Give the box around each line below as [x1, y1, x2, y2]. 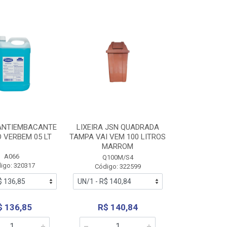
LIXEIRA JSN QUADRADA [76, 123, 159, 132]
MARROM [102, 142, 134, 151]
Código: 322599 [94, 163, 141, 170]
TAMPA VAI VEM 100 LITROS [69, 132, 166, 141]
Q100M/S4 [102, 154, 133, 161]
